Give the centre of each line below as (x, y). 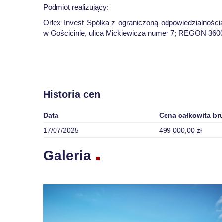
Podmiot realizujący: (76, 7)
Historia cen (72, 94)
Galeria (67, 155)
